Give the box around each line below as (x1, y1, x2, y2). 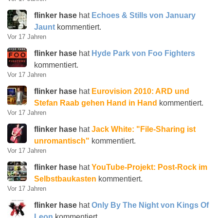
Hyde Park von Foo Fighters (91, 49, 195, 57)
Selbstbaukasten (34, 175, 96, 183)
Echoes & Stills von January (91, 11, 196, 19)
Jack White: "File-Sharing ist (91, 125, 196, 133)
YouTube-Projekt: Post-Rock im (91, 163, 207, 171)
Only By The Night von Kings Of (91, 201, 209, 209)
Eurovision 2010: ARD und (91, 87, 189, 95)
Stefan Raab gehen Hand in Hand (34, 99, 157, 107)
